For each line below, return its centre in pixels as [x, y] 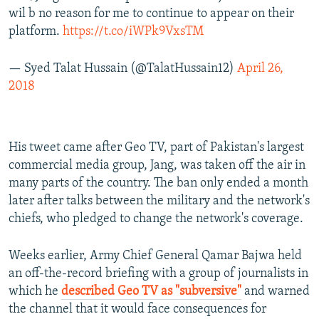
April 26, [260, 68]
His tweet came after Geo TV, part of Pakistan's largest [156, 147]
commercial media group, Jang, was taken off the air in [157, 165]
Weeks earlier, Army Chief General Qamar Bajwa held [155, 256]
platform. [36, 31]
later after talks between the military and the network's [159, 201]
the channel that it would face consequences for [137, 309]
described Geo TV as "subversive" [151, 291]
